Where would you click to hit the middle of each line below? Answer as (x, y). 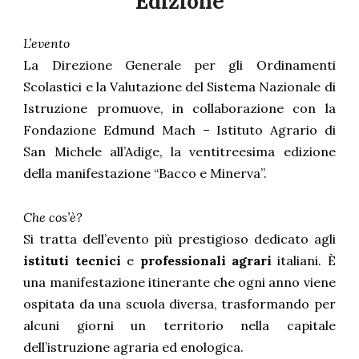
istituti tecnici (72, 260)
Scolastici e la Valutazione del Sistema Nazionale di (179, 87)
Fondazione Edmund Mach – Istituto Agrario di (179, 130)
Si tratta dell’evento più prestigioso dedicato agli (179, 238)
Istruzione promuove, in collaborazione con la (179, 109)
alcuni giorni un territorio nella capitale (179, 325)
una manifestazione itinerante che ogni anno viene (179, 282)
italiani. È (303, 260)
